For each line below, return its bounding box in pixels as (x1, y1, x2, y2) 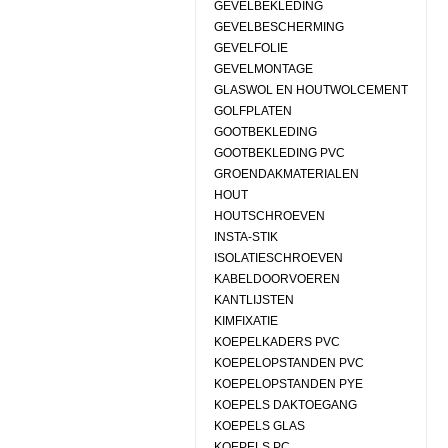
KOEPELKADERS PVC (213, 335, 340, 349)
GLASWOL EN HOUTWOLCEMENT (213, 83, 408, 97)
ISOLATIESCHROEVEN (213, 251, 343, 265)
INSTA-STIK (213, 230, 278, 244)
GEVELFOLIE (213, 41, 288, 55)
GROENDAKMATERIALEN (213, 167, 359, 181)
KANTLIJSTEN (213, 293, 294, 307)
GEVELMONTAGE (213, 62, 313, 76)
